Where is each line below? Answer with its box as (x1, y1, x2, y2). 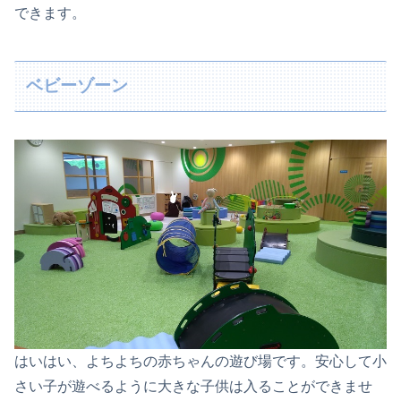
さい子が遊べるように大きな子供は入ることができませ (14, 378, 372, 394)
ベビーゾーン (26, 76, 129, 96)
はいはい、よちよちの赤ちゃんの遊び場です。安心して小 (14, 353, 387, 369)
